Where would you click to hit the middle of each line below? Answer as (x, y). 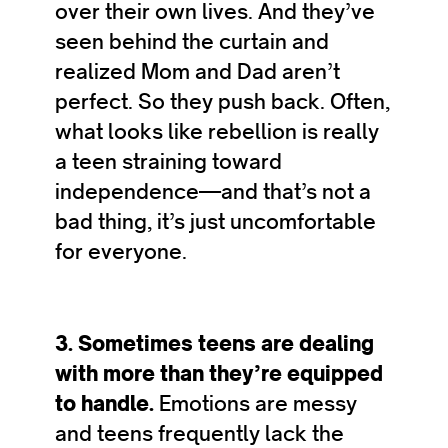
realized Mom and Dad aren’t (197, 71)
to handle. (107, 403)
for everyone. (121, 251)
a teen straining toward (168, 161)
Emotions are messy (258, 403)
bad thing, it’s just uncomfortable (215, 221)
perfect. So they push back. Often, (222, 101)
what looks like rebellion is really (217, 131)
